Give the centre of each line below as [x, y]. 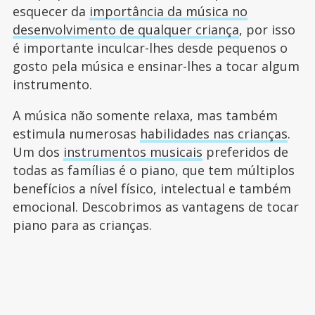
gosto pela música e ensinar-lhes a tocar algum [156, 66]
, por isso [267, 30]
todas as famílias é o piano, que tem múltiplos [153, 170]
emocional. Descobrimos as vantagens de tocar [155, 207]
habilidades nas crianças [213, 134]
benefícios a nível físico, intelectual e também [152, 188]
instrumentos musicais [133, 152]
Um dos [38, 152]
